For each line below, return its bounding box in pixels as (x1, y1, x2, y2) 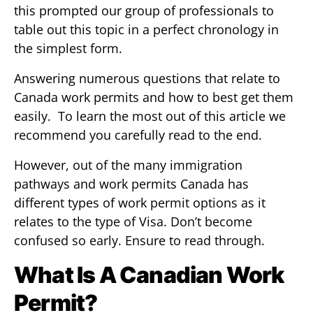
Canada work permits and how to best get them (14, 89, 293, 105)
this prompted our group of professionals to (14, 2, 274, 19)
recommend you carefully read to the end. (14, 126, 262, 143)
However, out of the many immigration (14, 156, 242, 173)
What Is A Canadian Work (14, 261, 284, 289)
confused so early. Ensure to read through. (14, 232, 265, 249)
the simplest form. (14, 40, 122, 57)
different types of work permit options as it (14, 194, 265, 211)
